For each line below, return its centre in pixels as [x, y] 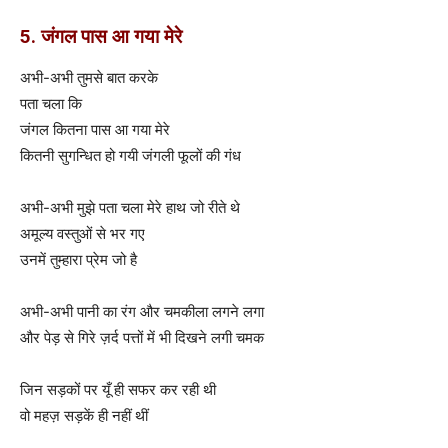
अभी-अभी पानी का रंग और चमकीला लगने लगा [142, 311]
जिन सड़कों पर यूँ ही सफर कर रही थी [118, 389]
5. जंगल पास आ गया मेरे [101, 36]
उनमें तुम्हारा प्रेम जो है [78, 259]
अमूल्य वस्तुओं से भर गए [82, 233]
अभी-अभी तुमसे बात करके [89, 77]
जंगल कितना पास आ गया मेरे [95, 129]
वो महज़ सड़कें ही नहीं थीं [84, 415]
